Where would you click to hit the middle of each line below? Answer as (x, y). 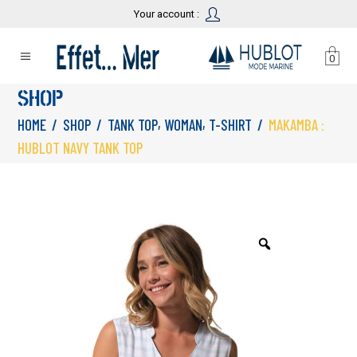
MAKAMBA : (297, 124)
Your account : (167, 14)
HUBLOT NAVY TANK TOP (80, 148)
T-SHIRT (231, 124)
